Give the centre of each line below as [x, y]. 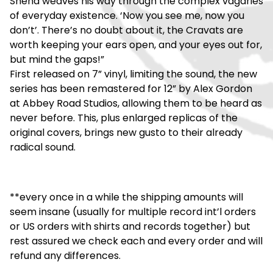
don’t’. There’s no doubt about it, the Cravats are [126, 30]
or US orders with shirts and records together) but [130, 226]
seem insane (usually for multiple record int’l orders [133, 212]
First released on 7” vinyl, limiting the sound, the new [133, 74]
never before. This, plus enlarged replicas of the [124, 118]
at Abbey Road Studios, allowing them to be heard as [136, 103]
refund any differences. [65, 256]
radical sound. [43, 147]
